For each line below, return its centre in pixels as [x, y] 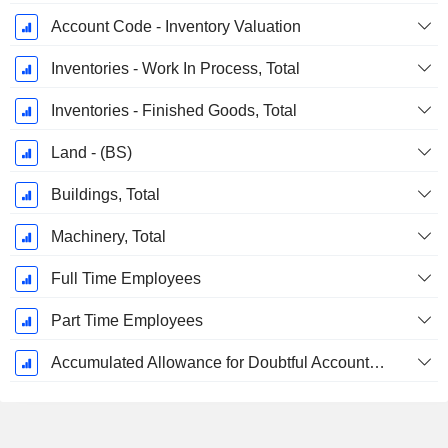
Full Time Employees [125, 279]
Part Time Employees [126, 321]
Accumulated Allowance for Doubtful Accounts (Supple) [376, 363]
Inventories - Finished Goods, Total [173, 111]
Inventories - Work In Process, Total [175, 69]
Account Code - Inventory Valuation [175, 27]
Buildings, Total [105, 195]
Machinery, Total [108, 237]
